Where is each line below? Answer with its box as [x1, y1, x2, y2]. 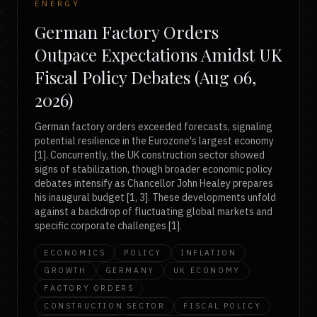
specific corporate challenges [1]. [35, 219, 182, 232]
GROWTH [44, 265, 87, 275]
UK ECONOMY [173, 265, 241, 275]
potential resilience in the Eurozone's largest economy [35, 134, 274, 147]
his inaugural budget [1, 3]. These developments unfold [35, 191, 276, 204]
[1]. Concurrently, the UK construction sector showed [35, 149, 265, 161]
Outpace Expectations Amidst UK [35, 43, 282, 66]
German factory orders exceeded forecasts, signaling [35, 120, 272, 133]
